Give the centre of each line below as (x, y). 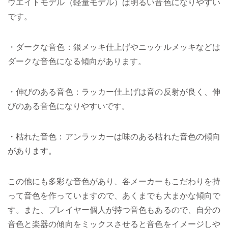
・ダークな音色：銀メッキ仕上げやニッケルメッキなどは (114, 47)
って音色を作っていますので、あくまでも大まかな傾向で (114, 196)
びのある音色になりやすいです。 (69, 106)
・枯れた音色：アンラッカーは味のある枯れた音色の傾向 (114, 137)
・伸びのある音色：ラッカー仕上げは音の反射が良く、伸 (114, 92)
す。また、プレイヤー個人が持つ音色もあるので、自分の (114, 210)
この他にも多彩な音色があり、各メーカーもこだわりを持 (114, 181)
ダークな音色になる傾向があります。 (77, 61)
